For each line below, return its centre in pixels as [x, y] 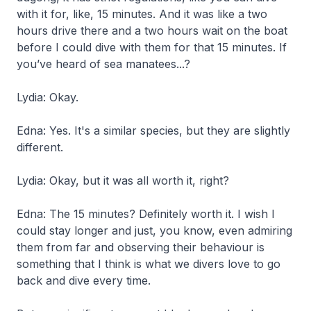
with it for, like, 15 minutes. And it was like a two [142, 14]
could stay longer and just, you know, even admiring [154, 230]
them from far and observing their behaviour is [141, 247]
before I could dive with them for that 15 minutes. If [152, 47]
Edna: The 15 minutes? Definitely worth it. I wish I [146, 213]
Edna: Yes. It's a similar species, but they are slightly [153, 130]
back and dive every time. [84, 280]
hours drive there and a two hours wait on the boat [152, 30]
